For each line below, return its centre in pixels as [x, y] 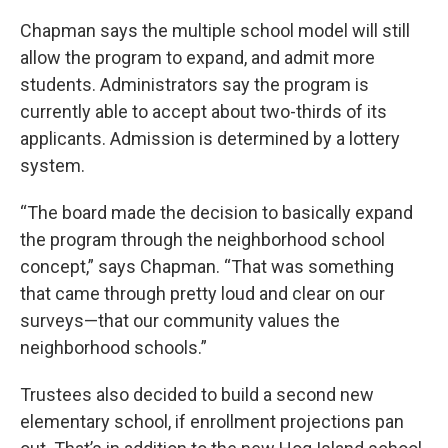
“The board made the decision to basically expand [216, 212]
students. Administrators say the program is [194, 84]
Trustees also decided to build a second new [197, 394]
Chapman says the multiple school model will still [215, 30]
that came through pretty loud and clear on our [202, 293]
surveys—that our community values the [180, 320]
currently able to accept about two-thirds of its [203, 111]
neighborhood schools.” [113, 347]
